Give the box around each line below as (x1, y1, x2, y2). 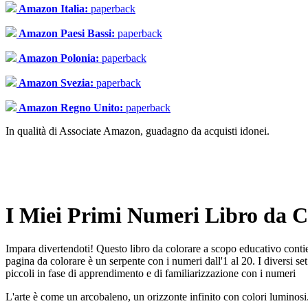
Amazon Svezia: (16, 76, 96, 89)
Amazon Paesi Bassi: (16, 27, 118, 39)
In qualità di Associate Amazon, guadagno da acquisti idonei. (5, 124, 269, 137)
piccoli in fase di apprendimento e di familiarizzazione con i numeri (5, 267, 296, 280)
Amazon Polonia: (16, 52, 102, 64)
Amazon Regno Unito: (16, 101, 126, 113)
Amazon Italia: (16, 2, 91, 14)
